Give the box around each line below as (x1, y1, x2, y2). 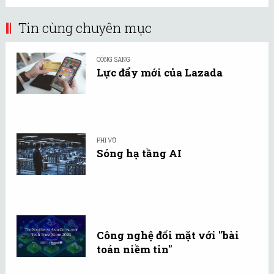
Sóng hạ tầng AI (97, 146, 182, 160)
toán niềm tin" (97, 242, 172, 256)
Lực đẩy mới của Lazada (97, 65, 223, 80)
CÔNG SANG (97, 55, 130, 64)
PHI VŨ (97, 136, 116, 144)
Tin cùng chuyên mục (18, 18, 152, 37)
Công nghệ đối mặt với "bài (97, 228, 239, 242)
